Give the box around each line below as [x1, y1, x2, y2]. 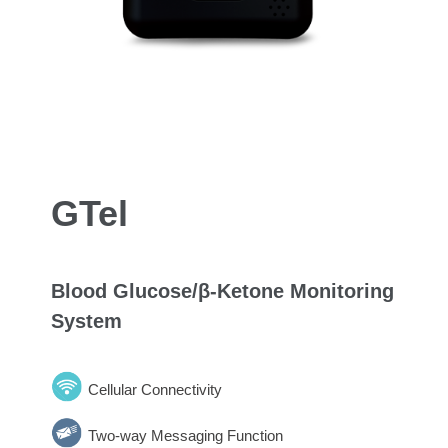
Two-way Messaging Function [87, 426, 283, 444]
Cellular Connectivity [87, 380, 222, 398]
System [50, 309, 122, 332]
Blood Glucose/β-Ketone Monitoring [50, 279, 394, 302]
